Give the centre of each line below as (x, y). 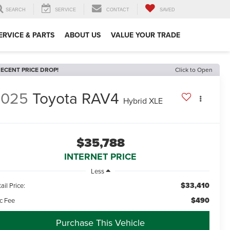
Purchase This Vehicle (100, 222)
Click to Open (194, 70)
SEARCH (16, 10)
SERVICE (65, 10)
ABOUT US (83, 35)
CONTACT (118, 10)
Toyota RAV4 (76, 98)
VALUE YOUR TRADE (146, 35)
